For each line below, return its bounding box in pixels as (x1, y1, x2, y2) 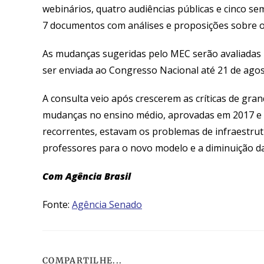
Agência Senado (72, 197, 142, 211)
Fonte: (42, 197, 72, 211)
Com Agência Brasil (42, 169, 131, 183)
